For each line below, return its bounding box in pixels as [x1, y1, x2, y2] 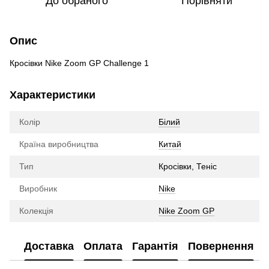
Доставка [24, 240, 74, 252]
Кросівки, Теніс [159, 162, 217, 172]
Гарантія [132, 240, 178, 252]
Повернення [188, 240, 254, 252]
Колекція [19, 206, 53, 216]
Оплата [83, 240, 122, 252]
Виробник [19, 184, 57, 194]
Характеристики [10, 89, 95, 101]
